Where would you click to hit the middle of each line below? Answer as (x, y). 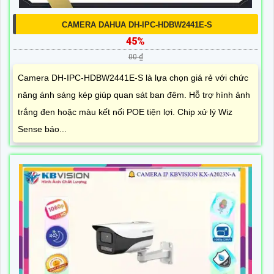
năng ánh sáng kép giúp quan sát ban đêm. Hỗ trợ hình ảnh (134, 94)
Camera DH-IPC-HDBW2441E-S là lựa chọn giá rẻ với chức (133, 77)
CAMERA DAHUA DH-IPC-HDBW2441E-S (137, 24)
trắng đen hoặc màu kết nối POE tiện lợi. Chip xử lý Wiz (125, 112)
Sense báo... (42, 129)
